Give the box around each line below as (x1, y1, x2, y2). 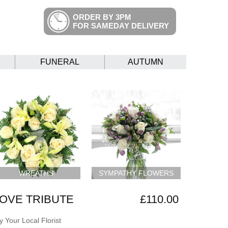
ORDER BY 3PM (73, 13, 131, 21)
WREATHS (18, 168, 53, 177)
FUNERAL (40, 58, 79, 67)
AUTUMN (128, 58, 163, 67)
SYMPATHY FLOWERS (99, 168, 174, 177)
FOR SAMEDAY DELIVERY (73, 21, 169, 30)
